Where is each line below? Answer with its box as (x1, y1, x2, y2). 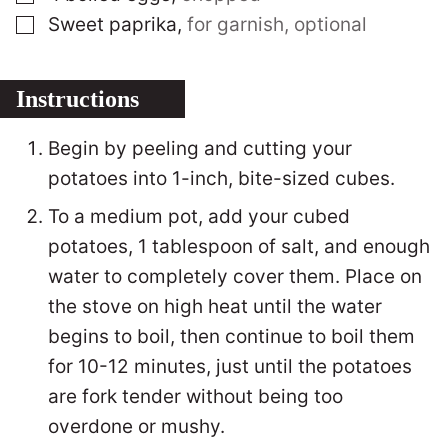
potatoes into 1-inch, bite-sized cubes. (48, 167, 395, 190)
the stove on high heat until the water (48, 295, 382, 318)
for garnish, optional (187, 13, 367, 36)
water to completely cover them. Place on (48, 265, 422, 288)
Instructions (16, 86, 145, 112)
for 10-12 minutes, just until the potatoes (48, 355, 412, 378)
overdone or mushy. (48, 415, 225, 438)
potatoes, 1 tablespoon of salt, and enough (48, 235, 430, 258)
